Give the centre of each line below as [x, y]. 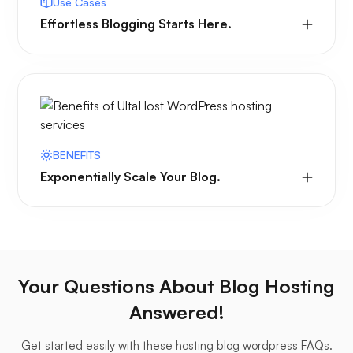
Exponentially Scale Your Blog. [130, 177]
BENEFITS [77, 155]
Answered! [176, 312]
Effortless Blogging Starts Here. [136, 24]
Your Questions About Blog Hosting [176, 286]
